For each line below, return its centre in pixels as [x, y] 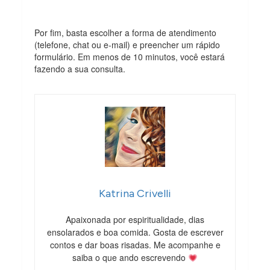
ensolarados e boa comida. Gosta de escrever [135, 232]
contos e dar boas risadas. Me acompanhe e [135, 245]
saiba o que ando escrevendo [130, 258]
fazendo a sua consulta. [80, 69]
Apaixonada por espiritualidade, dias [135, 220]
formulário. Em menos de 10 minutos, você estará [130, 57]
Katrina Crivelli [135, 194]
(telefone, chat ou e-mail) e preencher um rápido [127, 45]
